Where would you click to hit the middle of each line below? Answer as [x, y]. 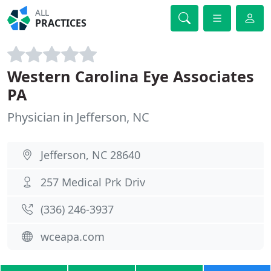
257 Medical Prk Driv [93, 182]
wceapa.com [73, 237]
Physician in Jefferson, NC [78, 117]
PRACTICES [61, 23]
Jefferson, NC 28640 [90, 155]
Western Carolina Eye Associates [131, 76]
